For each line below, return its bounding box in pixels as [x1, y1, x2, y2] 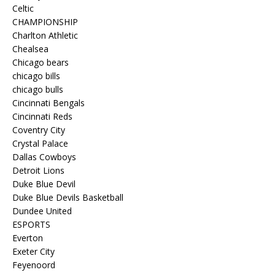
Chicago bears [12, 56, 69, 68]
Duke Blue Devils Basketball [12, 192, 123, 203]
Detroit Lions [12, 165, 64, 176]
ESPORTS [12, 219, 50, 230]
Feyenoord [12, 259, 55, 271]
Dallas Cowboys [12, 151, 76, 163]
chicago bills [12, 70, 60, 82]
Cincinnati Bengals [12, 97, 85, 109]
